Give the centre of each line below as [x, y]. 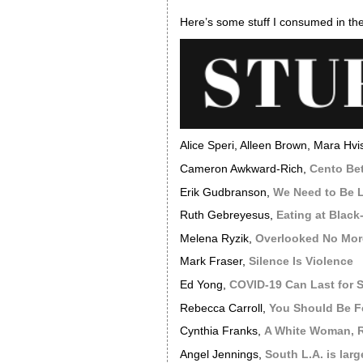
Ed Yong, [204, 284]
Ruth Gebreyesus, [228, 216]
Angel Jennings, [222, 354]
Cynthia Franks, [222, 331]
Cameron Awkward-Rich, [244, 169]
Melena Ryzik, [217, 238]
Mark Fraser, [214, 262]
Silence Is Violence [301, 262]
